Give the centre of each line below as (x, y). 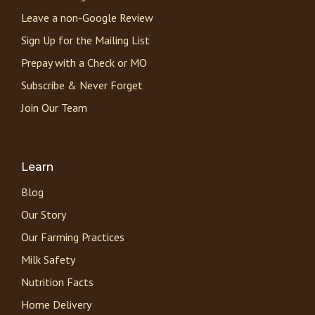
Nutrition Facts (57, 282)
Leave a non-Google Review (87, 17)
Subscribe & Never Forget (82, 85)
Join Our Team (54, 107)
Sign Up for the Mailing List (85, 40)
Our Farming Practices (73, 237)
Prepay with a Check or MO (84, 62)
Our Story (44, 214)
